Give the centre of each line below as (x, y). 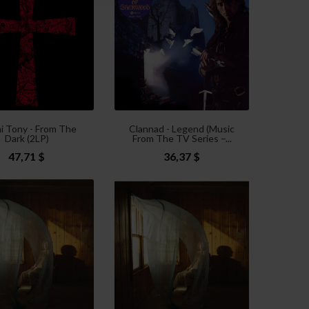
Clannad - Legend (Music (182, 128)
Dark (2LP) (27, 138)
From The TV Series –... (182, 138)
